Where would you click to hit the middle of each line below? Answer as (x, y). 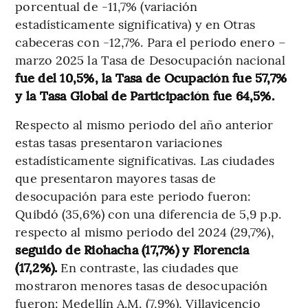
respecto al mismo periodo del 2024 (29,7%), (145, 232)
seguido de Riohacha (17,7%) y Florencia (132, 250)
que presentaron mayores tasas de (116, 178)
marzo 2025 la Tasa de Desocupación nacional (150, 60)
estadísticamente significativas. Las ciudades (145, 160)
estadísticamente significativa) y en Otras (135, 24)
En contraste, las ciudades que (148, 267)
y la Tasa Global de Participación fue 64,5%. (148, 96)
